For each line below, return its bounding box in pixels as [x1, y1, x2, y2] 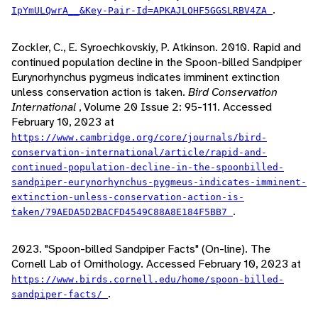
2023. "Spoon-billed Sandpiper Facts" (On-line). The [11, 241, 270, 257]
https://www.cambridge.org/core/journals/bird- [11, 132, 267, 143]
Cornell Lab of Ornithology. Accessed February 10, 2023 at [11, 256, 301, 272]
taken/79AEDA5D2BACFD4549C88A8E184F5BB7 [11, 207, 233, 218]
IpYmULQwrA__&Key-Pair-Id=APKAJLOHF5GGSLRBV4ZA [11, 5, 273, 16]
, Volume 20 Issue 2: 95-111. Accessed [79, 99, 272, 115]
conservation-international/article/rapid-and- [11, 147, 267, 158]
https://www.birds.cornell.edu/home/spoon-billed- [11, 274, 284, 285]
